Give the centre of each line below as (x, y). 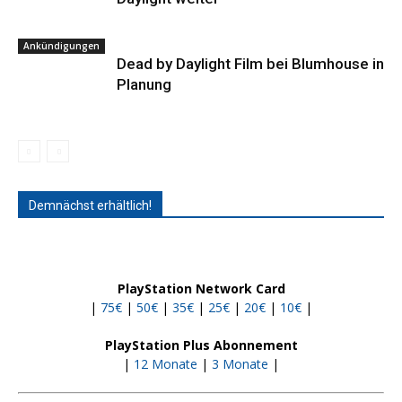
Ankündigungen (61, 45)
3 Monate (240, 363)
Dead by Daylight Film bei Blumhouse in (250, 63)
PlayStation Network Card (201, 288)
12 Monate (166, 363)
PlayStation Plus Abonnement (201, 345)
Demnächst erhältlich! (90, 205)
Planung (144, 84)
